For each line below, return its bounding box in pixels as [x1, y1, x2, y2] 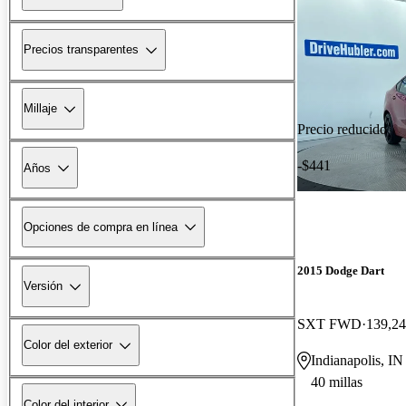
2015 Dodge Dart [297, 263, 384, 277]
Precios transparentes [24, 43, 139, 57]
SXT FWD [297, 315, 362, 332]
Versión [24, 279, 63, 294]
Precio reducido [297, 121, 387, 137]
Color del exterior [24, 338, 112, 353]
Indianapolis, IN [311, 352, 403, 368]
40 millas [311, 373, 362, 390]
